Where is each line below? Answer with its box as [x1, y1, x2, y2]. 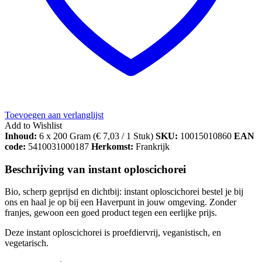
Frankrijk [136, 141, 170, 151]
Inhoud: [5, 130, 37, 141]
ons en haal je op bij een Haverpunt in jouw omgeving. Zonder [5, 197, 236, 208]
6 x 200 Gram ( [37, 130, 96, 141]
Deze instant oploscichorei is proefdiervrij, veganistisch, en [5, 227, 221, 238]
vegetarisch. [5, 238, 49, 249]
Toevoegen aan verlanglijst [5, 109, 104, 120]
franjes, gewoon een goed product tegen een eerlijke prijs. [5, 208, 217, 218]
